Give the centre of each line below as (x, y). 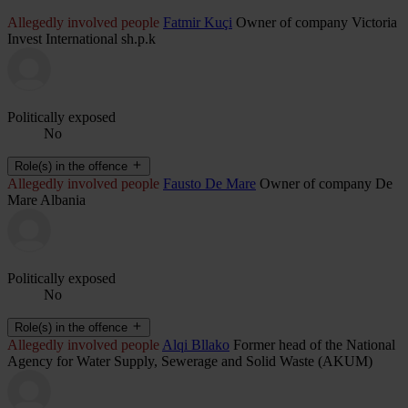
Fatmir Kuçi (198, 22)
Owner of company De (326, 183)
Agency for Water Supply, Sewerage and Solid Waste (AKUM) (190, 361)
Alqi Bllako (196, 344)
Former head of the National (314, 344)
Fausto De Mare (209, 183)
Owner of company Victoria (316, 22)
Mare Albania (46, 199)
